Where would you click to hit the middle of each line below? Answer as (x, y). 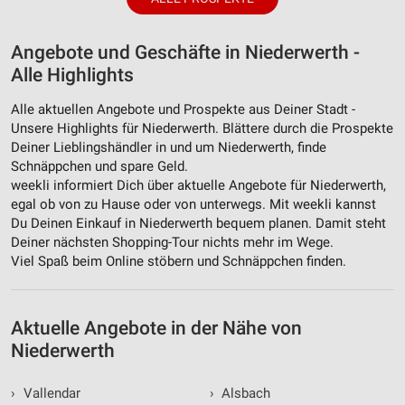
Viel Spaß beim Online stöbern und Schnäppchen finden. (179, 262)
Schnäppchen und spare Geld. (99, 167)
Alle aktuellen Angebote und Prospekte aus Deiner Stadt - (183, 110)
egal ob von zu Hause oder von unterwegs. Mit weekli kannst (193, 205)
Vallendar (50, 394)
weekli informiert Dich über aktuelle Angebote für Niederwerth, (198, 186)
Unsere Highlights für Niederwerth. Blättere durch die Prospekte (202, 129)
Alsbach (244, 394)
